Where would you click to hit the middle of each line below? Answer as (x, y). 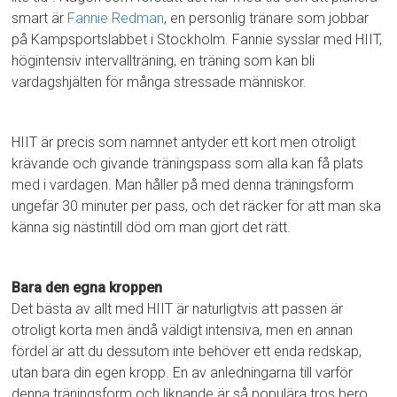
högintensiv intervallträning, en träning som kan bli (163, 61)
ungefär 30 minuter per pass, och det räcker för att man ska (197, 206)
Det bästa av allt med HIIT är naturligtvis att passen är (178, 309)
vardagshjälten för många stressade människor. (160, 82)
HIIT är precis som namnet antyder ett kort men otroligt (184, 143)
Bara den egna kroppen (87, 288)
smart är (40, 19)
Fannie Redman (116, 19)
